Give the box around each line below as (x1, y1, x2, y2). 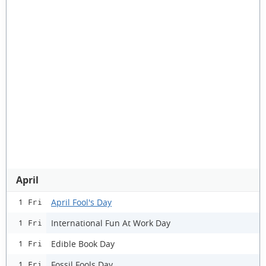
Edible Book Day (51, 237, 115, 249)
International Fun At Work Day (51, 217, 170, 229)
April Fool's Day (51, 196, 112, 208)
